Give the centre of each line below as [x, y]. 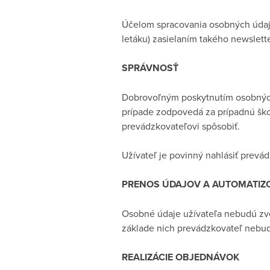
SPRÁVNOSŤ [150, 68]
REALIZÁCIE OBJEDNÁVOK [181, 257]
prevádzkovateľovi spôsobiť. [181, 126]
